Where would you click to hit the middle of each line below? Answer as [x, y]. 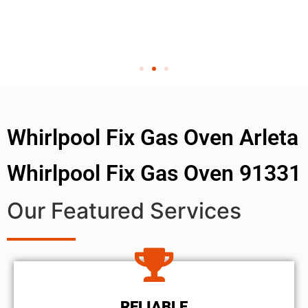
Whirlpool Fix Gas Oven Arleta [153, 137]
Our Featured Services [124, 210]
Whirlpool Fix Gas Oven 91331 [154, 173]
